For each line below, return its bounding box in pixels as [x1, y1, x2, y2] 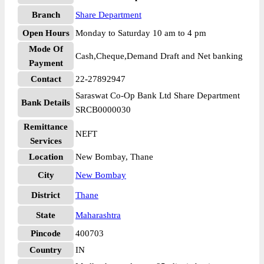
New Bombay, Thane [75, 152, 153, 161]
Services [29, 136, 62, 146]
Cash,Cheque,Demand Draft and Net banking [75, 51, 243, 61]
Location [28, 152, 63, 161]
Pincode [31, 229, 61, 238]
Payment [28, 58, 63, 68]
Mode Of [28, 44, 63, 54]
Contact [30, 74, 61, 84]
